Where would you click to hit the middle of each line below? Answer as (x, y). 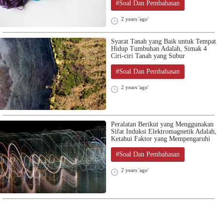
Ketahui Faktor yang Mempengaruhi (161, 139)
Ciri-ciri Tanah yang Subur (148, 56)
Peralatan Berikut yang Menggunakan (162, 124)
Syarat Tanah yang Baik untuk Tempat (163, 42)
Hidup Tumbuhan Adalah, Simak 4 (159, 49)
